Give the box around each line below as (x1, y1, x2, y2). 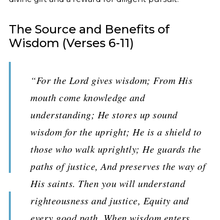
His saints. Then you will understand (30, 177, 185, 190)
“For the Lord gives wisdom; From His (30, 74, 192, 86)
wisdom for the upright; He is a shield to (30, 125, 202, 138)
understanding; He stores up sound (30, 108, 178, 121)
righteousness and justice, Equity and (30, 194, 189, 207)
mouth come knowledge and (30, 91, 145, 104)
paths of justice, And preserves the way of (30, 160, 206, 172)
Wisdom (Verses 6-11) (9, 36, 134, 50)
